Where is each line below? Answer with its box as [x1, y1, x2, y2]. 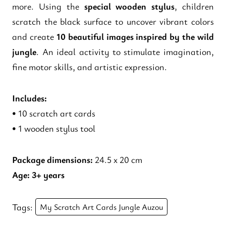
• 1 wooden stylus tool [12, 122, 95, 134]
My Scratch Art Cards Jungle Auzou [40, 201, 163, 212]
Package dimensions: [12, 153, 93, 165]
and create [12, 30, 56, 42]
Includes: [12, 91, 47, 104]
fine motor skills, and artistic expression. [12, 60, 167, 73]
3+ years [30, 168, 65, 181]
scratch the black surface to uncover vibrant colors [12, 15, 214, 27]
